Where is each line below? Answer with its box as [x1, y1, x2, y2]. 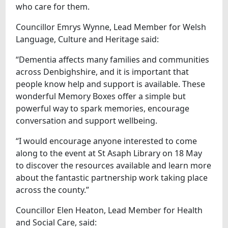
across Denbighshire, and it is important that [16, 66, 189, 77]
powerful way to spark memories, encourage [16, 102, 190, 114]
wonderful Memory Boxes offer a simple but [16, 90, 186, 102]
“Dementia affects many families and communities [16, 53, 210, 65]
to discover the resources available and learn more [16, 159, 212, 171]
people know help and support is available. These [16, 78, 206, 90]
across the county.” [16, 184, 90, 195]
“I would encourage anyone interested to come [16, 135, 197, 147]
